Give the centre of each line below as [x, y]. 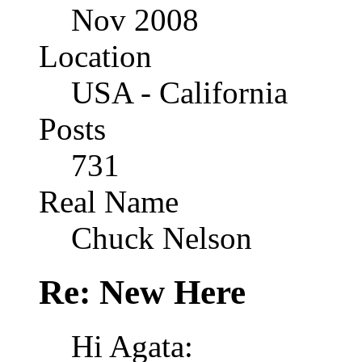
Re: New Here [142, 293]
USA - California [179, 93]
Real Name [109, 202]
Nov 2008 [135, 20]
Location [95, 57]
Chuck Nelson [162, 238]
